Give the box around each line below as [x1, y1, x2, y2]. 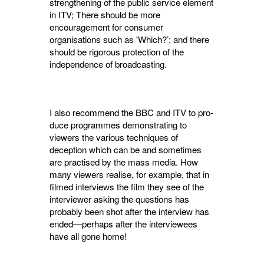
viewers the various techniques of [49, 131, 178, 144]
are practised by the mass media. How [49, 156, 198, 169]
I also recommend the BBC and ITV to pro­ [49, 106, 213, 119]
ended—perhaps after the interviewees [49, 217, 197, 230]
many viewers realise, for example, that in [49, 168, 209, 181]
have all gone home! [49, 230, 127, 243]
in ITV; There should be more [49, 8, 160, 21]
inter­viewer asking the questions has [49, 193, 189, 206]
